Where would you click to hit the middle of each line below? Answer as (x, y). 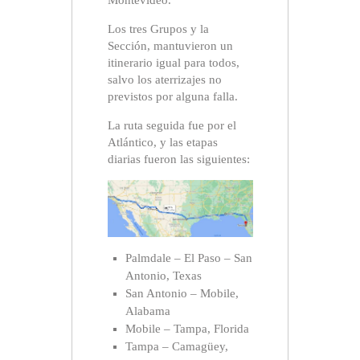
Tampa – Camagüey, (177, 347)
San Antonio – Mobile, (182, 294)
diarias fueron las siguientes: (178, 160)
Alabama (148, 311)
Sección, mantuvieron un (170, 46)
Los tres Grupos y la (158, 29)
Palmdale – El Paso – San (189, 258)
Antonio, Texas (164, 276)
